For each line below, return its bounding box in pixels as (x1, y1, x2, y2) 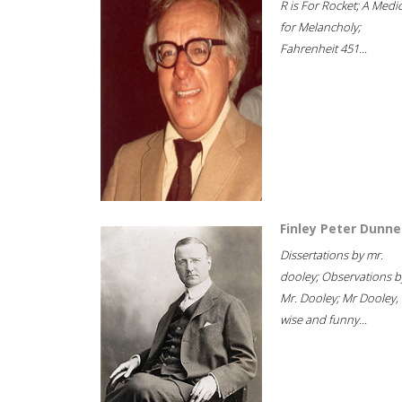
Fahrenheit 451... (280, 40, 367, 57)
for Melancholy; (280, 19, 361, 35)
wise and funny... (280, 311, 367, 328)
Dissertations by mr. (280, 247, 383, 263)
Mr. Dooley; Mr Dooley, (280, 290, 398, 306)
